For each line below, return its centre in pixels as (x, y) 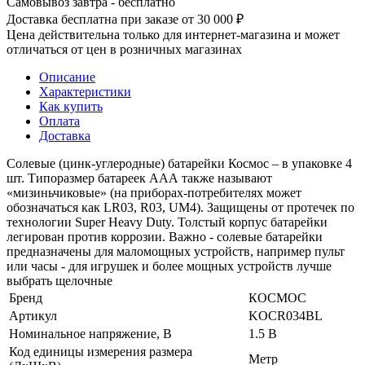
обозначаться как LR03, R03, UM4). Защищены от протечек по (180, 207)
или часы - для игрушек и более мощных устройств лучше (169, 266)
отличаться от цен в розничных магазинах (124, 49)
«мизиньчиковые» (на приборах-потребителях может (154, 192)
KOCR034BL (286, 315)
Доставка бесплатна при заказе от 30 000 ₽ (125, 19)
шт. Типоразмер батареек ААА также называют (139, 178)
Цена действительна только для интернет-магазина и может (173, 34)
